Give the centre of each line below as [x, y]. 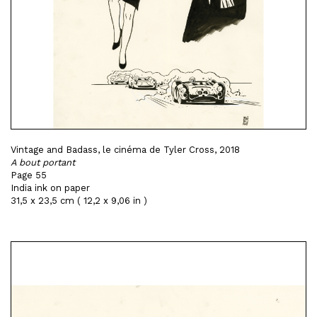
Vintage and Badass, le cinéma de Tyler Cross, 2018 [125, 150]
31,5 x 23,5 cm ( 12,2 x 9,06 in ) [79, 201]
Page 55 [29, 175]
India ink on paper [50, 188]
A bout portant [43, 162]
